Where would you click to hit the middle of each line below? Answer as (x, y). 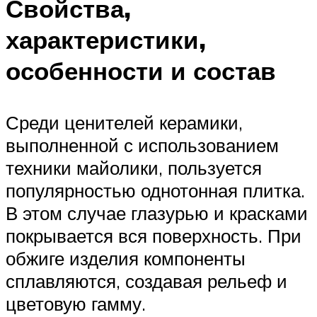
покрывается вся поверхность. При (154, 235)
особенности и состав (141, 70)
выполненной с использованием (142, 145)
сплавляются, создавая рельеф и (146, 281)
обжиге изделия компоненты (126, 258)
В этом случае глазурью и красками (157, 213)
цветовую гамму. (76, 303)
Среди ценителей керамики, (124, 122)
